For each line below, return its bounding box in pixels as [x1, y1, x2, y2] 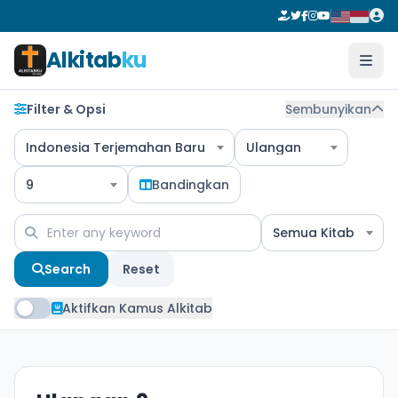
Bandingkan [152, 176, 229, 194]
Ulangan [246, 139, 301, 156]
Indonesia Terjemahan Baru [26, 139, 205, 156]
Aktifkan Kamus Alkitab [62, 299, 212, 317]
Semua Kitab [273, 224, 354, 242]
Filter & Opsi [27, 100, 106, 118]
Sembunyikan [285, 100, 371, 118]
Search [44, 260, 91, 278]
